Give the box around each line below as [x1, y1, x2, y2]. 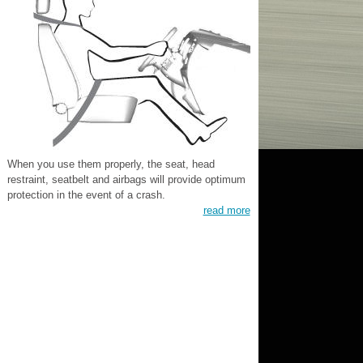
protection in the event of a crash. [6, 189, 165, 201]
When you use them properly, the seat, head [6, 158, 215, 170]
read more [203, 204, 250, 216]
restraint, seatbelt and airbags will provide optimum [6, 173, 246, 186]
